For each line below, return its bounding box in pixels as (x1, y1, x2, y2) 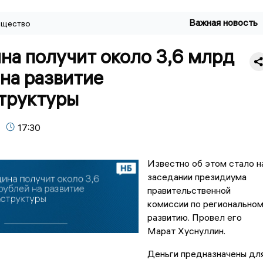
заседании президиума (147, 171, 247, 183)
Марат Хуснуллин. (147, 225, 225, 237)
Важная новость (189, 16, 258, 28)
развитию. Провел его (147, 211, 242, 224)
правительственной (147, 184, 231, 197)
